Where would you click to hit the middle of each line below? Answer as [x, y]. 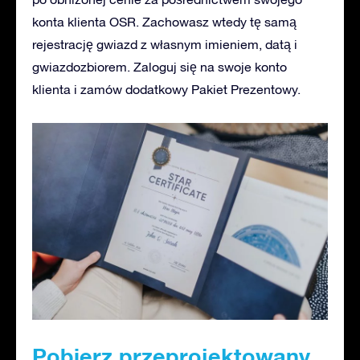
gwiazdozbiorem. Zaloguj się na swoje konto [160, 66]
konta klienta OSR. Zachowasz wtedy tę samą [164, 21]
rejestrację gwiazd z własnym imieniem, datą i [165, 44]
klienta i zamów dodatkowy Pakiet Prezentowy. [166, 89]
